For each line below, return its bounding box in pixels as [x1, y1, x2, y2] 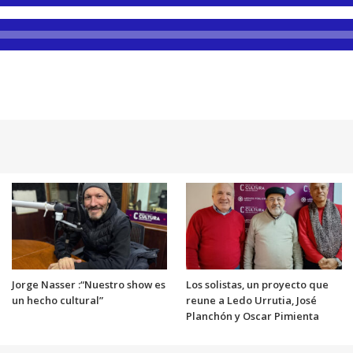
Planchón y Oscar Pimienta [186, 308, 319, 323]
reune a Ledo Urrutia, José [186, 292, 317, 307]
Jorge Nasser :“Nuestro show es [11, 277, 165, 292]
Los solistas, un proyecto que [186, 277, 329, 292]
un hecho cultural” [11, 292, 103, 307]
